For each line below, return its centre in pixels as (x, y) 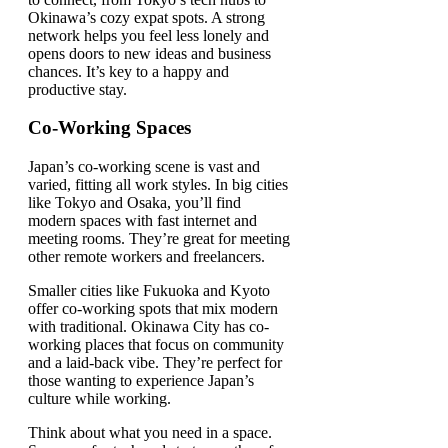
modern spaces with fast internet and (142, 221)
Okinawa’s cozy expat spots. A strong (146, 17)
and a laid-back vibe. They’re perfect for (155, 363)
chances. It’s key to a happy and (128, 71)
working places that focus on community (156, 345)
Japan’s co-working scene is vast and (144, 167)
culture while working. (99, 399)
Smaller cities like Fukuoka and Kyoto (149, 291)
